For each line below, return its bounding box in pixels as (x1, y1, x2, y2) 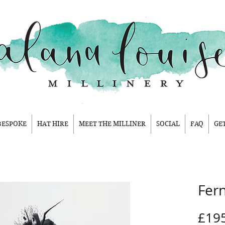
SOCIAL (156, 120, 180, 128)
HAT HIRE (37, 120, 68, 128)
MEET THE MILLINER (78, 120, 146, 128)
